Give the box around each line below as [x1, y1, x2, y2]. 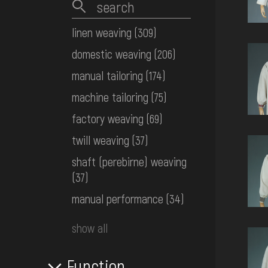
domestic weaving [72, 47, 151, 62]
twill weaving [72, 133, 129, 148]
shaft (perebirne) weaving [72, 154, 187, 169]
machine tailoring [72, 90, 148, 105]
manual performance [72, 191, 163, 206]
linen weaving [72, 25, 132, 40]
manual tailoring [72, 68, 143, 83]
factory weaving [72, 111, 144, 126]
